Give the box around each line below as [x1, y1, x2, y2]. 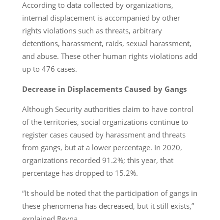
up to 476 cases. [22, 63, 77, 74]
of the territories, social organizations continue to [22, 116, 188, 127]
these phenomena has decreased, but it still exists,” [22, 200, 194, 211]
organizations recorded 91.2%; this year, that [22, 155, 173, 165]
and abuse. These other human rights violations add [22, 51, 197, 61]
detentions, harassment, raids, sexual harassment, [22, 38, 192, 48]
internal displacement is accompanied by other [22, 12, 180, 23]
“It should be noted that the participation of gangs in [22, 188, 197, 198]
